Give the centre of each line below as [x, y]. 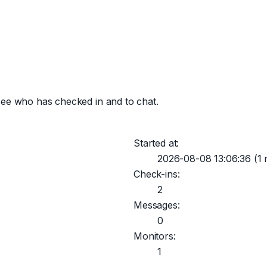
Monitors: [155, 236]
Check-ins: [157, 174]
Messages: [157, 205]
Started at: [156, 143]
